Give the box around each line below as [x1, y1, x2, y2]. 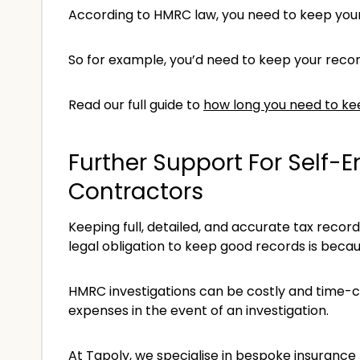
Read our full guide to [68, 95, 203, 114]
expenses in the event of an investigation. [68, 301, 329, 320]
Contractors [68, 175, 203, 207]
